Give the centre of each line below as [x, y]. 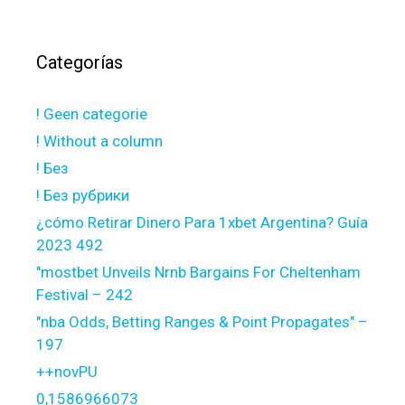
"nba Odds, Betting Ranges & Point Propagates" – [202, 322]
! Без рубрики [83, 196]
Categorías [80, 63]
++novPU [67, 372]
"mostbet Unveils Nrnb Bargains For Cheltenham [198, 273]
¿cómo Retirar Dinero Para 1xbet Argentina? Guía [202, 223]
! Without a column [99, 141]
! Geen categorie [92, 114]
